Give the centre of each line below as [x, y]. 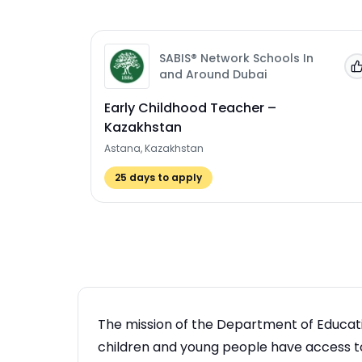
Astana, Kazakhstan [154, 148]
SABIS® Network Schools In [236, 58]
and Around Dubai [213, 74]
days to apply [164, 177]
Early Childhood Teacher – [190, 108]
